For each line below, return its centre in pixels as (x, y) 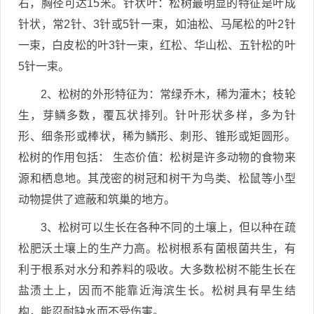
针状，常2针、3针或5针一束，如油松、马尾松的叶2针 (157, 24)
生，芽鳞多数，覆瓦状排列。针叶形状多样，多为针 (157, 115)
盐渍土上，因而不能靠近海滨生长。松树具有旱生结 (157, 290)
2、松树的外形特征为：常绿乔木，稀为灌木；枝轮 (168, 94)
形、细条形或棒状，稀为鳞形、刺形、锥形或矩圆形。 (157, 136)
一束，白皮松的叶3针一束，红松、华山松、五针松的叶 (157, 45)
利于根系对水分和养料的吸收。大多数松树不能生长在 (157, 269)
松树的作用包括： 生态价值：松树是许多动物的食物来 (157, 157)
